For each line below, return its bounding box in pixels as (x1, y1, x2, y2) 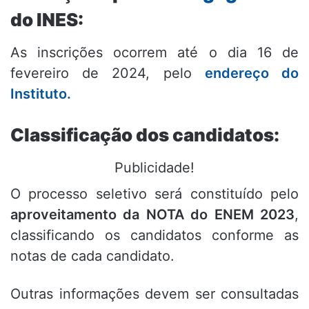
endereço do (204, 65, 299, 82)
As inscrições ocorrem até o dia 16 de (10, 44, 299, 61)
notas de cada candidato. (10, 248, 175, 265)
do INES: (10, 9, 83, 31)
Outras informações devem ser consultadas (10, 286, 299, 303)
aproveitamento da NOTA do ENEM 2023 (10, 206, 295, 223)
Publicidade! (114, 159, 195, 177)
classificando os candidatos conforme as (10, 227, 299, 244)
